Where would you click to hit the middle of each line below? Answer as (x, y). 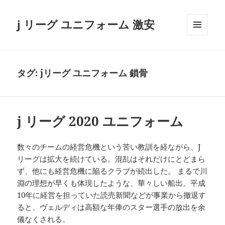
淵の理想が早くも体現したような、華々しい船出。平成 (111, 183)
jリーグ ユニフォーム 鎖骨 (94, 73)
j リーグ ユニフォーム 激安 (86, 24)
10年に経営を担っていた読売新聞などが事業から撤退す (112, 195)
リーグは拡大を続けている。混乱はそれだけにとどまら (111, 159)
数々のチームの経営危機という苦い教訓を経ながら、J (109, 147)
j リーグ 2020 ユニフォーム (100, 121)
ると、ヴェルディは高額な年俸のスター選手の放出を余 (111, 207)
